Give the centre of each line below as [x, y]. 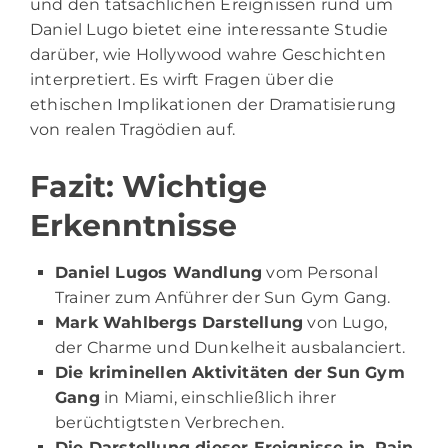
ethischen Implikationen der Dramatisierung [213, 104]
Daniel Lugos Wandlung [159, 272]
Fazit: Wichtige [148, 186]
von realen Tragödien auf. [132, 129]
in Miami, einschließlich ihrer [218, 397]
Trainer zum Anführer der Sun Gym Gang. [223, 297]
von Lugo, [345, 322]
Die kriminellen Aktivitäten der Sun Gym [230, 372]
